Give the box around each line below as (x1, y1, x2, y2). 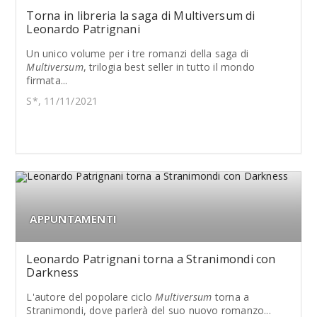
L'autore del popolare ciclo (26, 290, 156, 304)
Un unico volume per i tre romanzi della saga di (26, 47, 249, 60)
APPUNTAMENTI (30, 212, 117, 226)
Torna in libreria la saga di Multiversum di (26, 8, 255, 23)
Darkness (26, 265, 79, 280)
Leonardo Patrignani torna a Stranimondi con (26, 251, 276, 267)
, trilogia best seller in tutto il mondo (83, 60, 255, 74)
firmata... (26, 74, 68, 87)
